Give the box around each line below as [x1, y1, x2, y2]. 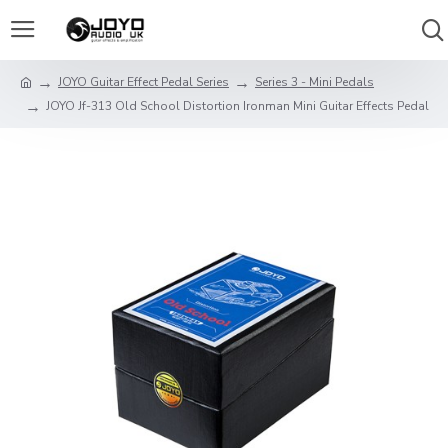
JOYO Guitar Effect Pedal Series [58, 74, 229, 90]
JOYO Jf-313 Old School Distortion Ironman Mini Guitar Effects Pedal [46, 98, 429, 114]
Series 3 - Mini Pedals [255, 74, 374, 90]
